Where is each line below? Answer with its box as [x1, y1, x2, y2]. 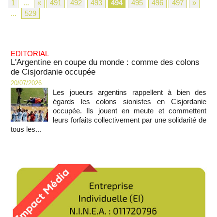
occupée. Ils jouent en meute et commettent [53, 107, 206, 115]
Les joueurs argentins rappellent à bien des [53, 88, 206, 96]
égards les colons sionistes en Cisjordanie [53, 97, 206, 106]
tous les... [11, 125, 41, 133]
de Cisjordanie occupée [11, 67, 95, 77]
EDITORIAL [11, 49, 49, 58]
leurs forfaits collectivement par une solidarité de [53, 116, 206, 124]
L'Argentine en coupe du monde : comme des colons [11, 58, 200, 67]
